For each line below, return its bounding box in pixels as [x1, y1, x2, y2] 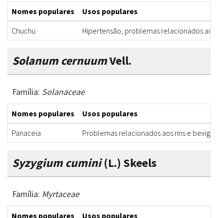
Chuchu [12, 26, 36, 36]
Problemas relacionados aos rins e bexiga [82, 128, 214, 138]
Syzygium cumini [12, 155, 101, 171]
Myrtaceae [42, 188, 79, 200]
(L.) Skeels [101, 155, 157, 171]
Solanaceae [42, 86, 85, 98]
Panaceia [12, 128, 41, 138]
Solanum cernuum [12, 53, 107, 69]
